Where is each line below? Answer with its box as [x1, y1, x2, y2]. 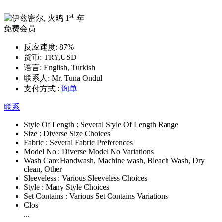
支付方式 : [24, 84, 59, 93]
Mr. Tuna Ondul [50, 73, 102, 82]
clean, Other [24, 165, 62, 173]
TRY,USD [42, 53, 77, 61]
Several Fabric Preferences [50, 138, 133, 147]
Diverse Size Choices [43, 129, 110, 138]
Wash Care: [24, 156, 60, 165]
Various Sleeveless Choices [62, 173, 147, 182]
